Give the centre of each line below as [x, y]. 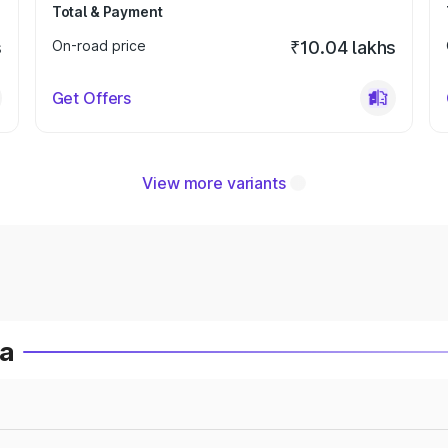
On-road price [98, 45]
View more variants [214, 183]
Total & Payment [107, 11]
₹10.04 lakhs [343, 47]
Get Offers [91, 98]
